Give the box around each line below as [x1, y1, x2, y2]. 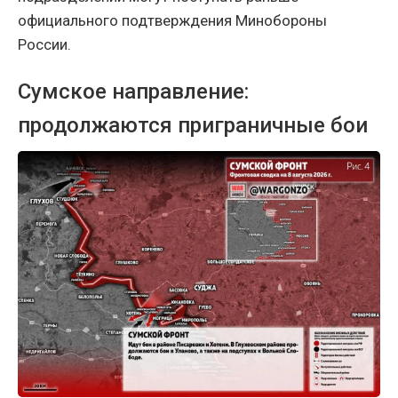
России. [18, 36, 71, 54]
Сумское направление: [18, 79, 249, 105]
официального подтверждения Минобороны [18, 12, 327, 30]
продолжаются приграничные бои [18, 113, 368, 139]
